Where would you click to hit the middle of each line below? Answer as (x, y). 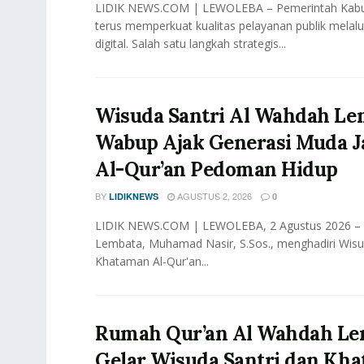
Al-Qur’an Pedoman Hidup (217, 170)
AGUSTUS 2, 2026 (213, 196)
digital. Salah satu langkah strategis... (191, 44)
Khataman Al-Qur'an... (152, 262)
